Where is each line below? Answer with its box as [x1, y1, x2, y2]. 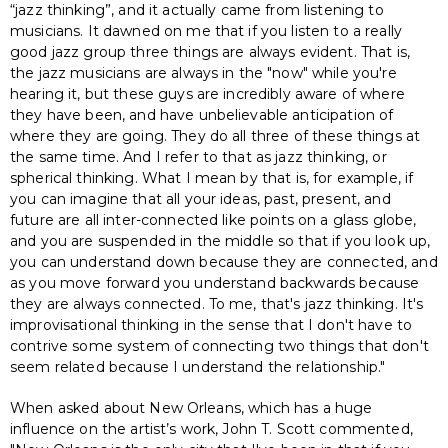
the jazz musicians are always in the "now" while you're [10, 63, 397, 82]
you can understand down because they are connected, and [10, 252, 438, 271]
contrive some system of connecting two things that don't [10, 336, 429, 355]
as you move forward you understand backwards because [10, 273, 420, 292]
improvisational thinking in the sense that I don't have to [10, 315, 413, 334]
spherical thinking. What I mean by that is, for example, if [10, 168, 414, 187]
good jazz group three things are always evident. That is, [10, 42, 410, 61]
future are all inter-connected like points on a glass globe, [10, 210, 417, 229]
